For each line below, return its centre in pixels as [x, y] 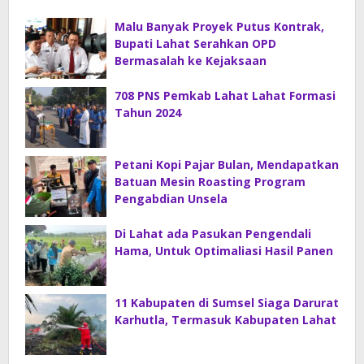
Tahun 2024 [148, 113]
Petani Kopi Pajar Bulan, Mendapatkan [227, 165]
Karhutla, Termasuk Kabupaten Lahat [225, 320]
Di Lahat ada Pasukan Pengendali [213, 234]
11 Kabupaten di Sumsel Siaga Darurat [227, 303]
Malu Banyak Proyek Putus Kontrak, [219, 27]
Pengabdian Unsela [171, 199]
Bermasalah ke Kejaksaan [191, 61]
